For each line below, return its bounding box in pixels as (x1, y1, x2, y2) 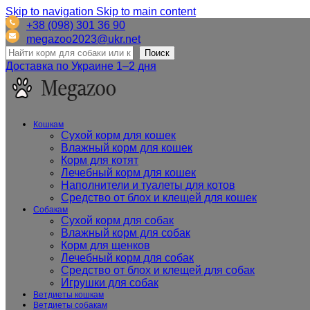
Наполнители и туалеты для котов (61, 179, 235, 191)
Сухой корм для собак (61, 215, 174, 226)
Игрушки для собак (61, 277, 158, 289)
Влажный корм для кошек (61, 142, 192, 154)
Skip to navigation (6, 6, 96, 17)
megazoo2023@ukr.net (26, 33, 140, 45)
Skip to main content (96, 6, 196, 17)
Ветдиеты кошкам (33, 290, 104, 300)
